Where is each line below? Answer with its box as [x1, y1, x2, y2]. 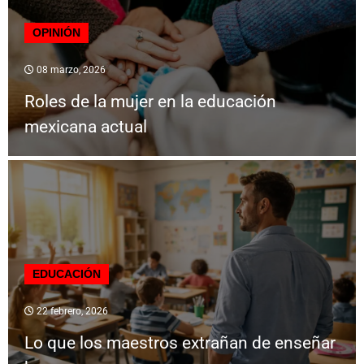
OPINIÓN [32, 26, 80, 40]
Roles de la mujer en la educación [24, 92, 276, 112]
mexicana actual [24, 117, 147, 137]
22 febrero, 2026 [34, 305, 108, 318]
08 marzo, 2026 [34, 64, 106, 76]
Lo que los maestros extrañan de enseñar [24, 333, 336, 353]
